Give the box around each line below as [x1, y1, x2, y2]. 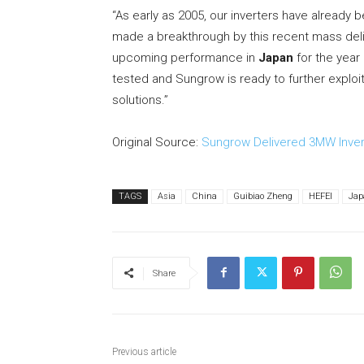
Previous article [112, 346, 176, 358]
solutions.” [112, 93, 168, 108]
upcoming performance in [112, 50, 258, 66]
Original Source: [112, 135, 201, 150]
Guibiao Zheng [233, 191, 292, 202]
